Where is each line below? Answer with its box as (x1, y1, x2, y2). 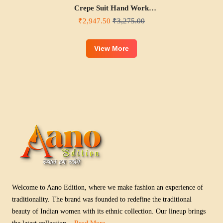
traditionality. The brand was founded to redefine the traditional (11, 195, 192, 204)
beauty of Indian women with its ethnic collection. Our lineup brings (11, 207, 206, 216)
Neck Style (94, 14, 129, 23)
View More (94, 44, 129, 53)
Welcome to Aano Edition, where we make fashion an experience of (11, 183, 203, 192)
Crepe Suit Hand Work (74, 3, 149, 12)
